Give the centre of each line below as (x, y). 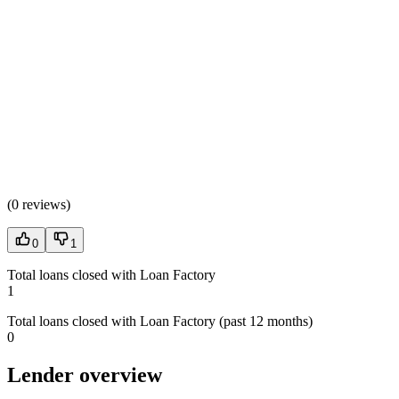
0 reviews (39, 204)
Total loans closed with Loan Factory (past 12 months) (160, 321)
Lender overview (85, 375)
